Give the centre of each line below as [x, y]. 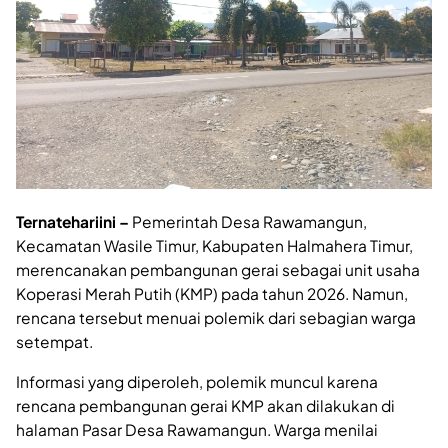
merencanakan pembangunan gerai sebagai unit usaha [218, 270]
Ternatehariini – [72, 222]
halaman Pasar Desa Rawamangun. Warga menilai [197, 429]
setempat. [54, 342]
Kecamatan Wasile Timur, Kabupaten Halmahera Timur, [214, 246]
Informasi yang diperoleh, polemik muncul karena [197, 381]
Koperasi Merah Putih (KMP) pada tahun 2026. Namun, [212, 294]
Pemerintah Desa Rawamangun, [248, 222]
